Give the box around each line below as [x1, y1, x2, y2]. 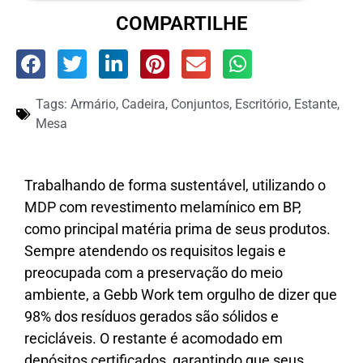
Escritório [235, 96, 288, 113]
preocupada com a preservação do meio [24, 264, 283, 282]
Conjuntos [171, 96, 229, 113]
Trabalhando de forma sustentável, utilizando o [24, 177, 326, 194]
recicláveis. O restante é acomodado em [24, 330, 283, 348]
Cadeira [122, 96, 165, 113]
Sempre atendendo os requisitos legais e [24, 242, 286, 260]
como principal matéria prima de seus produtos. [24, 220, 331, 238]
